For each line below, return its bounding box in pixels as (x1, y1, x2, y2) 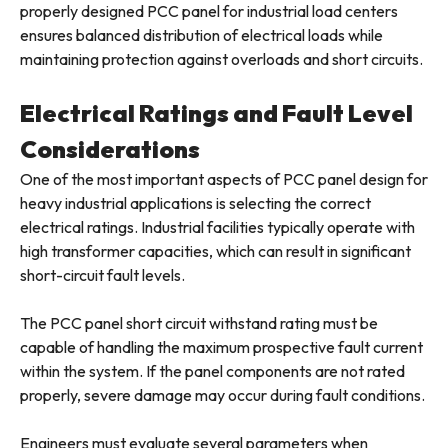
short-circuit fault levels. (20, 265, 185, 286)
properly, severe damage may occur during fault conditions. (20, 385, 425, 406)
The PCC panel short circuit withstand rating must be (20, 313, 378, 334)
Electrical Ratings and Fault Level (20, 98, 413, 129)
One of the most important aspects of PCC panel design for (20, 169, 428, 190)
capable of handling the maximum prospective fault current (20, 337, 423, 358)
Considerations (20, 134, 200, 165)
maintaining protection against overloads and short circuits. (20, 49, 423, 70)
